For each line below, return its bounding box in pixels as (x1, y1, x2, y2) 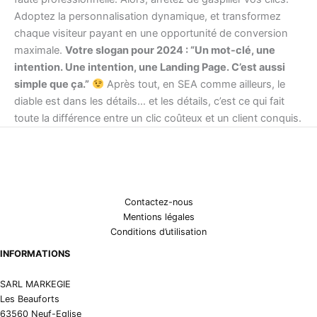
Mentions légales (122, 211, 195, 222)
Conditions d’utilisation (110, 226, 207, 237)
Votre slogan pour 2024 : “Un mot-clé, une (65, 43, 275, 57)
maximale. (14, 43, 65, 57)
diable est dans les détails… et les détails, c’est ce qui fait (14, 94, 284, 108)
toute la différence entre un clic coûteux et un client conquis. (14, 111, 301, 125)
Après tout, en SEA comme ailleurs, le (103, 77, 285, 91)
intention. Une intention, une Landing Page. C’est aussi (14, 60, 285, 74)
